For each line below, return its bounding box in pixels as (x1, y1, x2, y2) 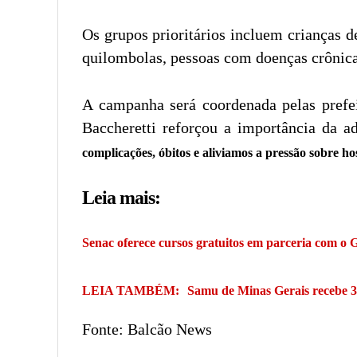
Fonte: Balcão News (82, 320, 212, 338)
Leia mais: (82, 186, 160, 208)
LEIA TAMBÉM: (82, 283, 179, 297)
